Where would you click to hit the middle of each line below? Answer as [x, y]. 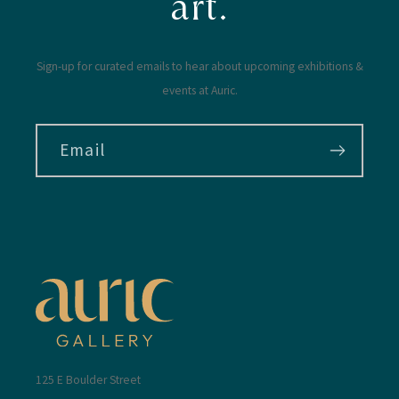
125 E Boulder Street [88, 379]
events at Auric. [199, 91]
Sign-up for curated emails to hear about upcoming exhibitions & [199, 67]
